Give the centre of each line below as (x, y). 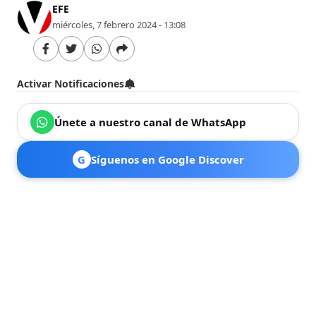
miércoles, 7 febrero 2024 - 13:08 (119, 24)
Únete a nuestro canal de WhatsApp (151, 122)
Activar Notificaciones (71, 83)
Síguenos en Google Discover (167, 159)
